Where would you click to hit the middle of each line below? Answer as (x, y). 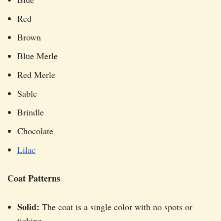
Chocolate (35, 131)
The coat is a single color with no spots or (116, 207)
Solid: (28, 207)
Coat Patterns (34, 178)
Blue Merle (37, 56)
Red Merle (36, 75)
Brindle (31, 112)
